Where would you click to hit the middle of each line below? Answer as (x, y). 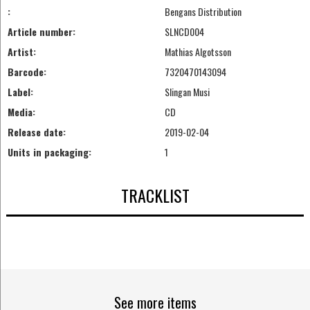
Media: (21, 112)
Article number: (41, 32)
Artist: (21, 52)
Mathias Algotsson (198, 52)
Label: (20, 92)
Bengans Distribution (203, 12)
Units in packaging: (49, 152)
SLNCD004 (184, 32)
